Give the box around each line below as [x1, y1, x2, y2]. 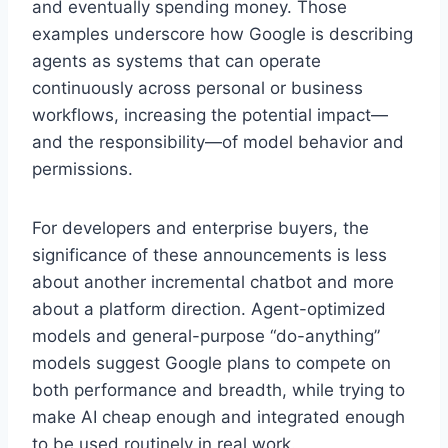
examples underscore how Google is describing [32, 23, 413, 44]
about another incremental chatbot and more [32, 271, 394, 292]
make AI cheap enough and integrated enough [32, 406, 405, 427]
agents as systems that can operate [32, 50, 321, 71]
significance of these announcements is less [32, 244, 387, 265]
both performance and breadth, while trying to [32, 379, 405, 400]
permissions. [32, 158, 133, 179]
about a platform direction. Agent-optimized [32, 298, 386, 319]
